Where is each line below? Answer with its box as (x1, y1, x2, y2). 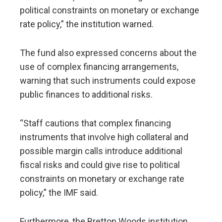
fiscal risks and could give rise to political (20, 159, 180, 170)
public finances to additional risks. (20, 89, 153, 100)
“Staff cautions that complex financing (20, 117, 171, 128)
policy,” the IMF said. (20, 187, 98, 198)
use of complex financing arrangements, (20, 61, 178, 72)
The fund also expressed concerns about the (20, 47, 197, 58)
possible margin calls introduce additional (20, 145, 182, 156)
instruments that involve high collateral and (20, 131, 188, 142)
